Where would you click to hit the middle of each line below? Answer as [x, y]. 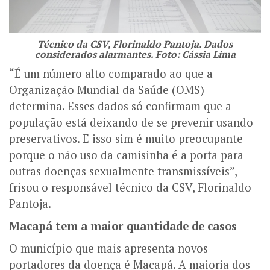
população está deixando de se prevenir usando [131, 122]
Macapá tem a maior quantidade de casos [123, 226]
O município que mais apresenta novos [108, 248]
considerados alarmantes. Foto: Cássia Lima [135, 54]
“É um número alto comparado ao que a [111, 73]
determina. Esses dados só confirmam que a [120, 106]
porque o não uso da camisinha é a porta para [126, 155]
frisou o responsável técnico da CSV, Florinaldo [130, 187]
